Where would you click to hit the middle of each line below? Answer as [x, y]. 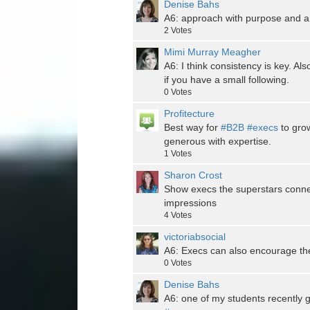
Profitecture [189, 114]
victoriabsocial [195, 237]
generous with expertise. [218, 142]
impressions [190, 203]
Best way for [192, 128]
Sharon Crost [193, 175]
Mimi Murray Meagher [212, 52]
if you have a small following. [227, 80]
